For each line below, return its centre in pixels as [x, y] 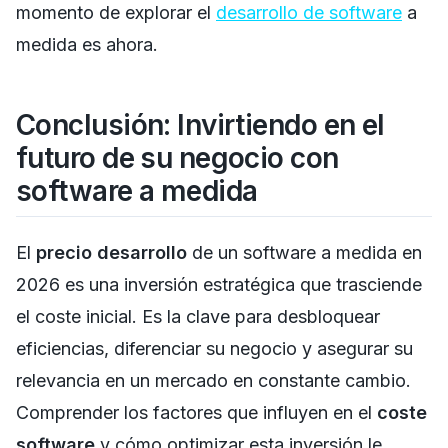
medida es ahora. [87, 44]
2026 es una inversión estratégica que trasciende [219, 284]
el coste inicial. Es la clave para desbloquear [198, 316]
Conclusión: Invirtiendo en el [200, 124]
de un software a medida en [304, 252]
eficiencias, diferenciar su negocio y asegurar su [214, 348]
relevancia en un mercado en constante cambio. [213, 380]
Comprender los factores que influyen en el [196, 412]
